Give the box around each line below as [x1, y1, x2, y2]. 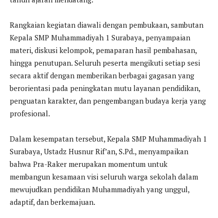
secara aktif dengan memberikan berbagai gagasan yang [10, 70, 194, 80]
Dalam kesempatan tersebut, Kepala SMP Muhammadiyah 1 [10, 133, 207, 144]
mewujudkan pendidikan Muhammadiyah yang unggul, [10, 184, 189, 194]
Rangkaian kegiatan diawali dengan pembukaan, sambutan [10, 19, 203, 30]
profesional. [10, 108, 50, 118]
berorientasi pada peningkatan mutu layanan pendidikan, [10, 83, 200, 93]
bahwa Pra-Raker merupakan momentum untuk [10, 159, 167, 169]
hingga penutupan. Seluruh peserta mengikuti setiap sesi [10, 57, 200, 68]
